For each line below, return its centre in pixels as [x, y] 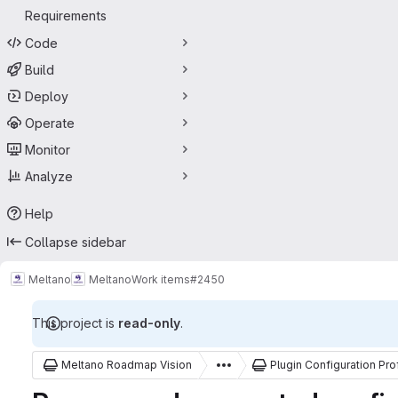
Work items [161, 279]
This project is [75, 323]
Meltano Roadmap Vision [127, 365]
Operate [50, 123]
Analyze [49, 176]
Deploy [47, 96]
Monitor [48, 149]
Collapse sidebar [76, 242]
